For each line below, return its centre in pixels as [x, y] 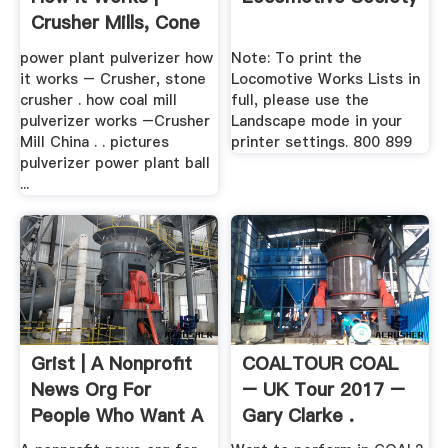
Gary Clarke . [298, 415]
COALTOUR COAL [321, 363]
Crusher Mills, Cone [115, 23]
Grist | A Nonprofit [111, 363]
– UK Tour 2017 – [324, 389]
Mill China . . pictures [94, 141]
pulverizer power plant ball [114, 162]
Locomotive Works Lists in [326, 78]
